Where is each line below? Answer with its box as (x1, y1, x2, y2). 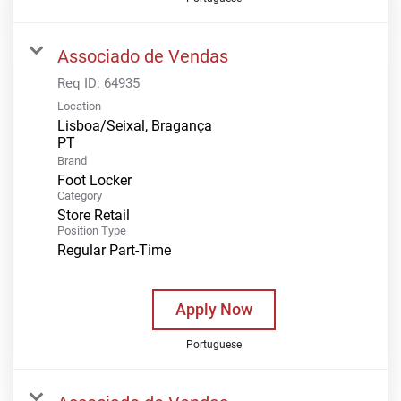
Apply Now (175, 299, 252, 319)
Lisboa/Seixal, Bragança (57, 116, 212, 134)
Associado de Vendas (57, 45, 228, 67)
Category (57, 188, 102, 202)
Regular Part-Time (57, 241, 171, 259)
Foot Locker (57, 171, 132, 189)
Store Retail (57, 206, 130, 224)
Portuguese (185, 337, 242, 351)
